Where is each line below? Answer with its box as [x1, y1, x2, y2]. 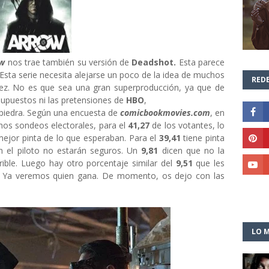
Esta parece [176, 56, 225, 68]
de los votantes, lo [152, 119, 225, 131]
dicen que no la [158, 145, 225, 156]
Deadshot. [129, 56, 177, 68]
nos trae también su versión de [7, 56, 130, 68]
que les [192, 157, 225, 169]
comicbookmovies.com [120, 107, 210, 118]
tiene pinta [180, 132, 225, 144]
